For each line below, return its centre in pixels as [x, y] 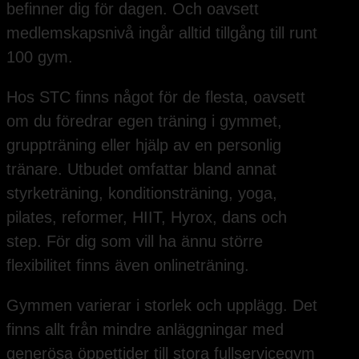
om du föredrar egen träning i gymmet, [144, 121]
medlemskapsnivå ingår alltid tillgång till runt [162, 32]
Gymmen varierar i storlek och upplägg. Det [162, 305]
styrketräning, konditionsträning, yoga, [142, 193]
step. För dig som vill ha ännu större [135, 241]
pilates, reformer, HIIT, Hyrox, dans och [147, 217]
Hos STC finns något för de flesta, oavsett [156, 97]
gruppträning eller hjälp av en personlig [144, 145]
